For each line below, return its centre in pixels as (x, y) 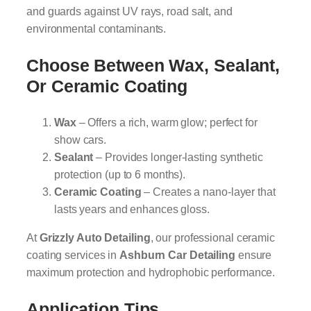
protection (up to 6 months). (120, 175)
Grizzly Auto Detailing (95, 238)
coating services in (73, 255)
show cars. (81, 140)
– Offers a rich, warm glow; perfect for (167, 123)
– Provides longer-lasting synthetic (178, 157)
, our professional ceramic (212, 238)
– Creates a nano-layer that (208, 192)
